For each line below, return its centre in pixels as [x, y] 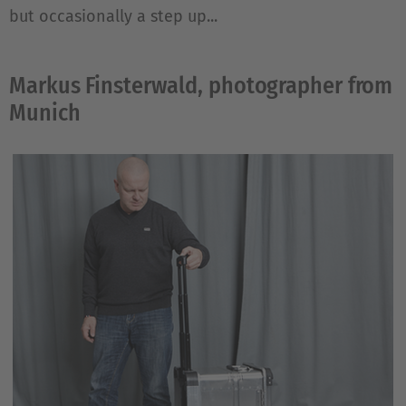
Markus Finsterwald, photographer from [201, 86]
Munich [45, 113]
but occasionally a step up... [113, 16]
